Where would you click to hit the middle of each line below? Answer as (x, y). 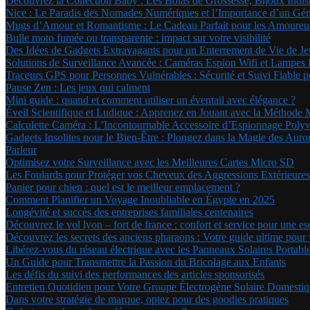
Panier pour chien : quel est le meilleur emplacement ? (123, 187)
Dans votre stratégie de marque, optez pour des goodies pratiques (147, 299)
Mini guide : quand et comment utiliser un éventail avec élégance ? (151, 100)
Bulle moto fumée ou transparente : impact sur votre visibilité (138, 38)
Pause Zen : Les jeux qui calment (78, 88)
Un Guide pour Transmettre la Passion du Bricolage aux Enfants (146, 262)
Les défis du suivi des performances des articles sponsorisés (135, 274)
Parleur (21, 150)
